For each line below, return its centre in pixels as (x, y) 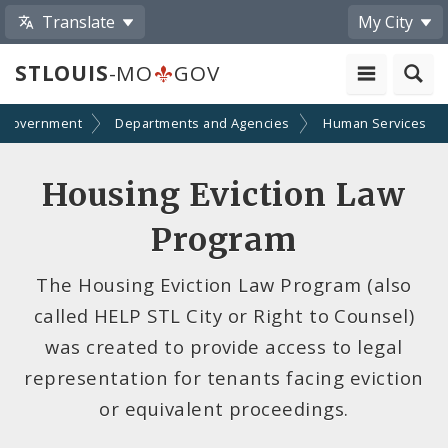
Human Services (375, 123)
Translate (79, 21)
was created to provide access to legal (224, 346)
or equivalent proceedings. (224, 408)
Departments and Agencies (202, 123)
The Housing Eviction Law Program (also (224, 284)
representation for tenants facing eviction (224, 377)
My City (385, 21)
